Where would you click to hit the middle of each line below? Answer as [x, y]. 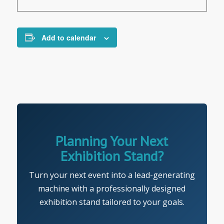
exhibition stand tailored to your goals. [112, 202]
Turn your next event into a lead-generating [112, 175]
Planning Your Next [112, 140]
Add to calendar [68, 37]
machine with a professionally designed [112, 188]
